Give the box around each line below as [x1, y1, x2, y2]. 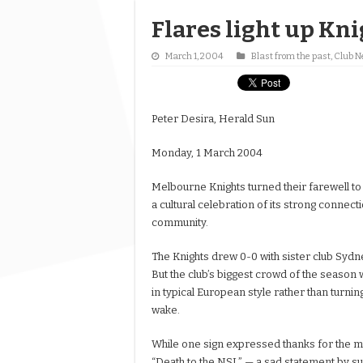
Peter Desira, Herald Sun [152, 113, 275, 126]
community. [152, 216, 208, 229]
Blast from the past [251, 51, 331, 62]
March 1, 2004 [165, 51, 223, 62]
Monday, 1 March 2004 [152, 147, 263, 160]
